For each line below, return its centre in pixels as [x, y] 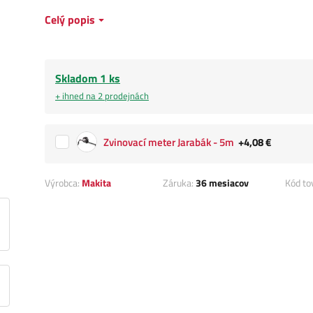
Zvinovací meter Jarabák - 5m [169, 143]
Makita [96, 183]
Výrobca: [63, 183]
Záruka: [179, 183]
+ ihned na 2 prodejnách [102, 96]
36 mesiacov [222, 183]
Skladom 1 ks [88, 79]
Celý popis [70, 20]
